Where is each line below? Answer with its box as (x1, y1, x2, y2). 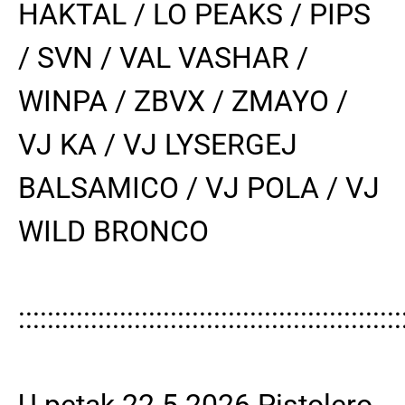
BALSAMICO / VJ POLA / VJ (18, 170, 380, 205)
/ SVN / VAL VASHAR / (18, 40, 308, 75)
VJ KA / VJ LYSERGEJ (18, 127, 297, 162)
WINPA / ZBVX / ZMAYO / (18, 83, 348, 118)
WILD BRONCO (18, 213, 209, 249)
